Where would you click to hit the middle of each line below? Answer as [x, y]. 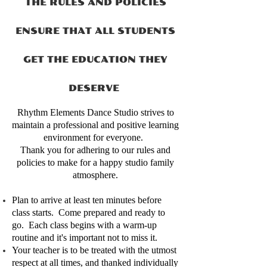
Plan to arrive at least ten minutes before [87, 200]
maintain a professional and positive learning [95, 125]
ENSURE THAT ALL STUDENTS [95, 31]
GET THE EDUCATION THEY [95, 60]
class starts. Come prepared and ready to [89, 212]
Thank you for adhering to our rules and [95, 150]
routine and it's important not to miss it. [85, 237]
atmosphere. [95, 175]
